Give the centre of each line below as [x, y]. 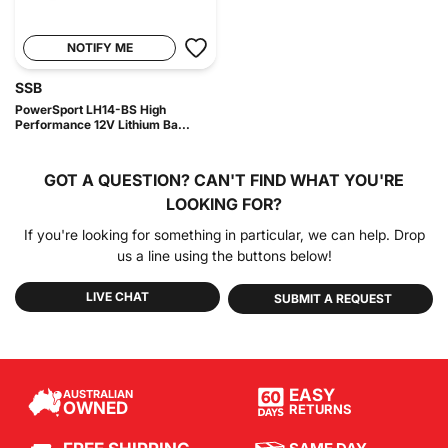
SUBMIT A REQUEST [332, 298]
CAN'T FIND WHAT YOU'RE [299, 180]
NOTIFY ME [99, 47]
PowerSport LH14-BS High [90, 109]
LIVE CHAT [117, 296]
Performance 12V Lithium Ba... [102, 124]
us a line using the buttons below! [224, 255]
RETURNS [320, 409]
